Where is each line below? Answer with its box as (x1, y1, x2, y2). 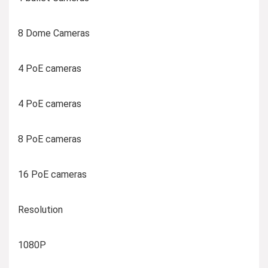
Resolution (18, 204, 63, 216)
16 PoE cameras (18, 169, 87, 181)
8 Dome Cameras (18, 28, 90, 39)
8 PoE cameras (18, 133, 81, 145)
